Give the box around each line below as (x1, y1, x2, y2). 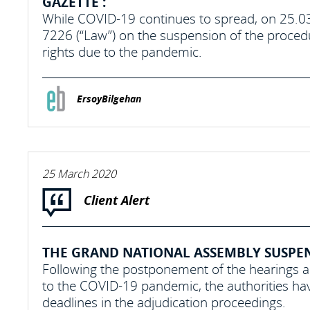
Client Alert (84, 192, 149, 209)
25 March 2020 (42, 166, 116, 181)
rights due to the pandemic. (42, 44, 202, 60)
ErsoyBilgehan (77, 92, 141, 106)
